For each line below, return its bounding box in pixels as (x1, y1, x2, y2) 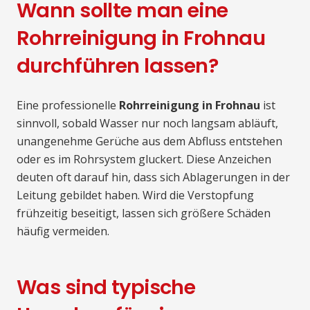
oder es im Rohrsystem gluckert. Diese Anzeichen (17, 152, 271, 167)
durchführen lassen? (17, 52, 219, 80)
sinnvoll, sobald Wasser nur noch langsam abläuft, (17, 116, 278, 131)
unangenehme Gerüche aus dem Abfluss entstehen (17, 134, 282, 149)
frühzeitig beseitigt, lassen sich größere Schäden (17, 206, 271, 221)
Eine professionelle (17, 98, 119, 113)
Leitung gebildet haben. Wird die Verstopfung (17, 188, 254, 203)
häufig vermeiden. (17, 224, 109, 239)
